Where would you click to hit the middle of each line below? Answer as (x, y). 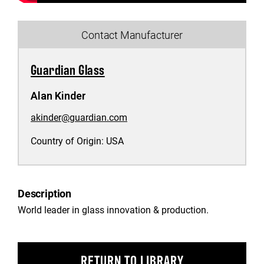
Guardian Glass (68, 69)
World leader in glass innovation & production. (113, 210)
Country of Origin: (68, 141)
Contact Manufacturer (132, 35)
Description (45, 194)
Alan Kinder (58, 96)
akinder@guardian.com (79, 117)
